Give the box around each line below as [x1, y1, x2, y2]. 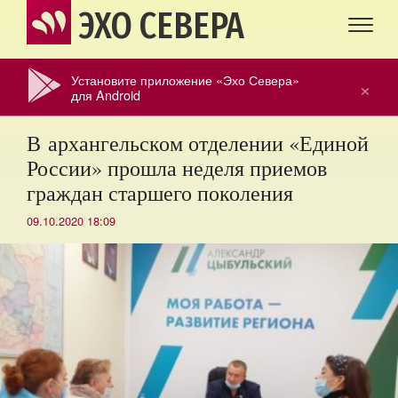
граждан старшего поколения [27, 179, 293, 207]
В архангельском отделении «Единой [27, 129, 369, 157]
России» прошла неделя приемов [27, 154, 327, 182]
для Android [71, 85, 140, 104]
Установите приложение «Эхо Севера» [71, 70, 299, 89]
